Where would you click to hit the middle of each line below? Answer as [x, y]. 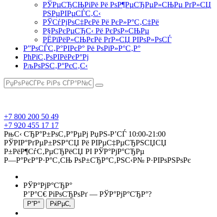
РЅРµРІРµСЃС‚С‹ [72, 13]
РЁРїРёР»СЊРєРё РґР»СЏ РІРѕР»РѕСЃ [107, 39]
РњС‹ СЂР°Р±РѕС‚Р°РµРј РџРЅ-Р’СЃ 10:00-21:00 [85, 134]
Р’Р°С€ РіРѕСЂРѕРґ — [61, 194]
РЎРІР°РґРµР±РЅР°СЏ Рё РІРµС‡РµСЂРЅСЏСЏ [85, 143]
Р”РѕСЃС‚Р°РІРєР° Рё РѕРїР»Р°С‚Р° [82, 48]
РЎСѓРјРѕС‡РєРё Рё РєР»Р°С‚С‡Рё [101, 22]
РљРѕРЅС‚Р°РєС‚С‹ [55, 66]
